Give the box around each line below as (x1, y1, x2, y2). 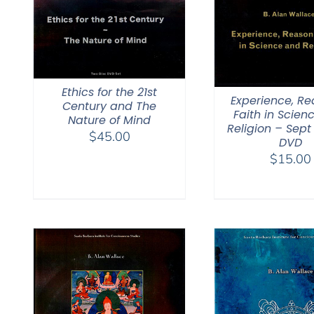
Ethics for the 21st (62, 84, 157, 101)
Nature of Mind (68, 112, 151, 129)
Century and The (62, 98, 156, 115)
